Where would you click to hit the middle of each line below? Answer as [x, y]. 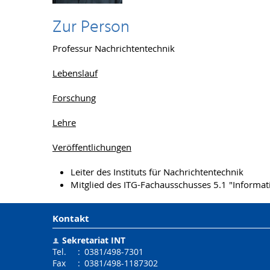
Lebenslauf [75, 73]
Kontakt [71, 219]
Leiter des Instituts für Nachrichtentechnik [157, 172]
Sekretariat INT [94, 240]
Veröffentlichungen [92, 147]
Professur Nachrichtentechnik [114, 49]
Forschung [74, 98]
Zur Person [91, 28]
